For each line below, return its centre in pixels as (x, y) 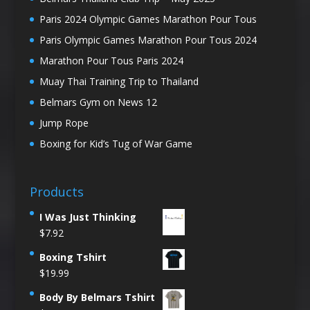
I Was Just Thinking (88, 217)
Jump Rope (64, 123)
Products (56, 191)
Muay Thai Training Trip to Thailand (119, 82)
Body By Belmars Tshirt (97, 297)
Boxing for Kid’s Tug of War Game (116, 144)
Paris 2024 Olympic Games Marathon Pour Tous (148, 19)
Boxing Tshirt (73, 257)
